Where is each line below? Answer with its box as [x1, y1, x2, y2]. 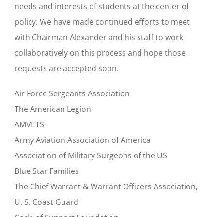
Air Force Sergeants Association [15, 88, 130, 99]
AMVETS [15, 119, 44, 130]
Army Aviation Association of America [15, 134, 151, 145]
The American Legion [15, 103, 91, 114]
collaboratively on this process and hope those [15, 47, 186, 58]
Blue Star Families [15, 165, 79, 176]
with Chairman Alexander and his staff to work [15, 31, 183, 43]
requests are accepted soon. [15, 62, 119, 74]
